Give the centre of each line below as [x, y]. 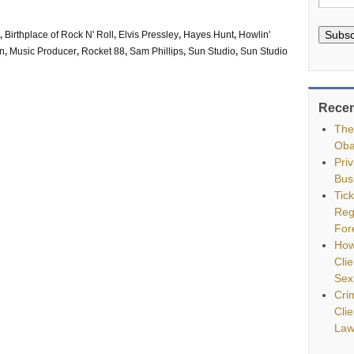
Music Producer [43, 52]
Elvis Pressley [149, 35]
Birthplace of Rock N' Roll [59, 35]
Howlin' [254, 35]
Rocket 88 [103, 52]
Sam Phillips [156, 52]
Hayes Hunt [209, 35]
